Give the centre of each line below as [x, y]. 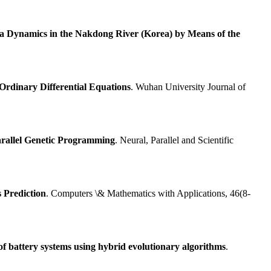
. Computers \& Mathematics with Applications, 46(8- [148, 194]
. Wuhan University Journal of [188, 87]
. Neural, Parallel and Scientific [174, 140]
